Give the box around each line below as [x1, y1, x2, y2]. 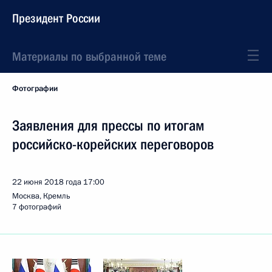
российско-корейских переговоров [12, 136, 214, 153]
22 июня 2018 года [12, 177, 81, 188]
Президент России [12, 11, 100, 25]
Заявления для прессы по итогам [12, 117, 205, 134]
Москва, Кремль [12, 191, 70, 202]
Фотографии [12, 83, 58, 94]
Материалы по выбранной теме [12, 49, 166, 64]
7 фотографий [12, 202, 61, 212]
